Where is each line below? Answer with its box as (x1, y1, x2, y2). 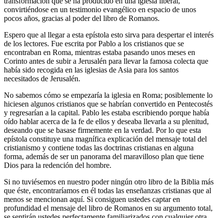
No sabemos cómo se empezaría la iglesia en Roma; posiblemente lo (4, 91, 213, 99)
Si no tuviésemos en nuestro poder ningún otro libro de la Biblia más (4, 177, 214, 186)
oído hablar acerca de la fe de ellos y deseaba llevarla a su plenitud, (4, 117, 209, 126)
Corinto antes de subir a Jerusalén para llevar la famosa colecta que (4, 56, 208, 65)
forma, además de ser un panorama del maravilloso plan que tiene (4, 152, 204, 161)
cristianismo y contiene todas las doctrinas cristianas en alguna (4, 143, 194, 152)
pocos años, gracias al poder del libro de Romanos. (4, 14, 160, 22)
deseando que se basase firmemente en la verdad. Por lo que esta (4, 126, 201, 134)
